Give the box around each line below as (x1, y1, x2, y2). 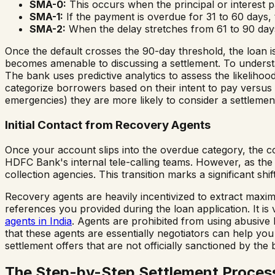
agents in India (5, 214, 72, 227)
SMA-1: (29, 10, 63, 23)
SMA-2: (29, 23, 66, 36)
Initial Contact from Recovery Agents (5, 117, 211, 132)
